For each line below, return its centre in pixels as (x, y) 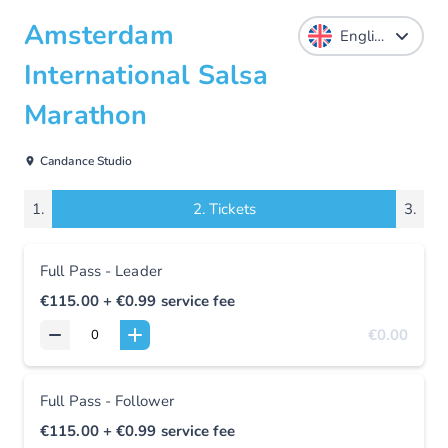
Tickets (232, 209)
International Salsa (146, 75)
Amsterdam (99, 35)
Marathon (86, 115)
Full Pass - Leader (101, 271)
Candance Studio (86, 161)
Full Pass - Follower (107, 401)
